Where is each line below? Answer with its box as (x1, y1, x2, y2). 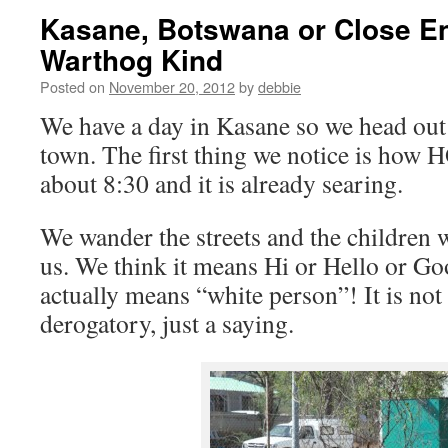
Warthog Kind (40, 39, 223, 80)
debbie (258, 76, 301, 97)
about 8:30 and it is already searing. (40, 166, 403, 200)
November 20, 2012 (109, 76, 235, 97)
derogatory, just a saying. (40, 306, 294, 340)
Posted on (40, 76, 105, 97)
